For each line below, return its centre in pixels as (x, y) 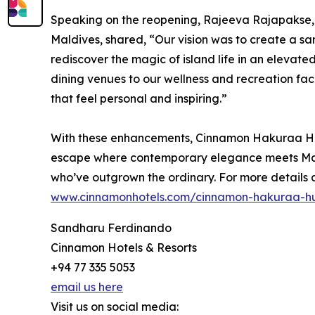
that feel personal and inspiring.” (139, 98)
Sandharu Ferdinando (111, 228)
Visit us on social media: (115, 307)
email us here (87, 287)
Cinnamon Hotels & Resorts (124, 247)
